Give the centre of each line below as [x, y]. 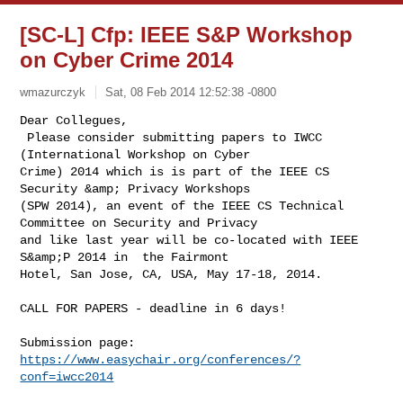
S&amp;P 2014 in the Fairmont [128, 257]
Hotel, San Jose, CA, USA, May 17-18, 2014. [171, 274]
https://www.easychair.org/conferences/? [161, 359]
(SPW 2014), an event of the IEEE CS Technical [182, 206]
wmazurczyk [53, 92]
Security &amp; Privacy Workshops [139, 188]
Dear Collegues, [74, 120]
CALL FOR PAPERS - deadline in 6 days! [153, 308]
